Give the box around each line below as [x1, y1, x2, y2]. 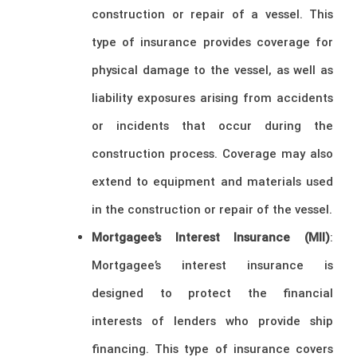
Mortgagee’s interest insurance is [92, 257, 333, 273]
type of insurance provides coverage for [92, 34, 333, 50]
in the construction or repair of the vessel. [92, 202, 332, 218]
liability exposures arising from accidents [92, 90, 333, 106]
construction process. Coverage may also [92, 146, 333, 162]
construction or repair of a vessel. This [92, 6, 333, 22]
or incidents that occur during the [92, 118, 333, 134]
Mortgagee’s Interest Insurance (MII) [92, 229, 330, 245]
